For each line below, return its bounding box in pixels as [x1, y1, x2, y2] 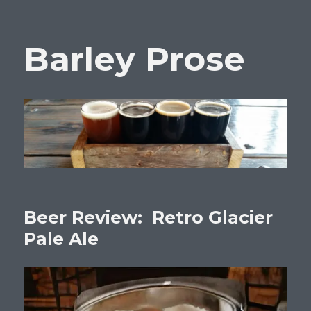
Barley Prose [24, 39, 246, 79]
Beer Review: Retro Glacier [24, 206, 274, 228]
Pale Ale [24, 228, 99, 249]
